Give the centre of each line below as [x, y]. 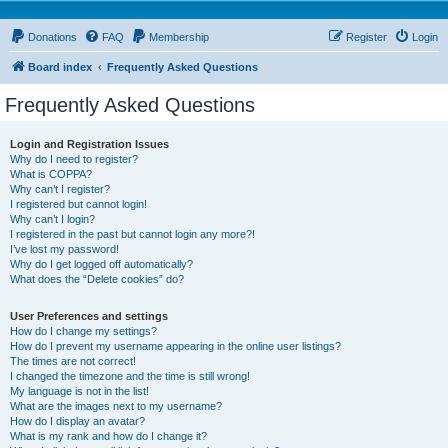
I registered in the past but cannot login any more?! [132, 234]
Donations [52, 37]
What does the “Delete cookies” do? [97, 279]
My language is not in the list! [79, 391]
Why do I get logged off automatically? [101, 264]
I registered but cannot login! [78, 204]
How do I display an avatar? [77, 421]
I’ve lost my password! [64, 249]
